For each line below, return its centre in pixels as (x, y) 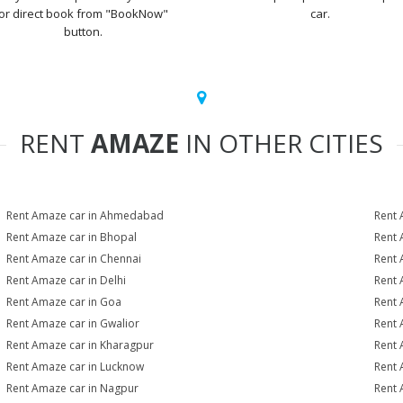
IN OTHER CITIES (281, 143)
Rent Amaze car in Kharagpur (81, 345)
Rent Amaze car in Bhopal (72, 237)
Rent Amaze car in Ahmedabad (85, 215)
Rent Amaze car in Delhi (67, 280)
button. (83, 31)
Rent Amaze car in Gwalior (73, 323)
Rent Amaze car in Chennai (74, 259)
